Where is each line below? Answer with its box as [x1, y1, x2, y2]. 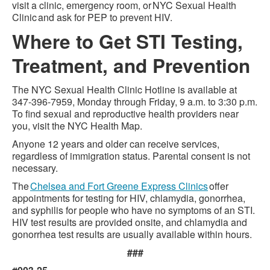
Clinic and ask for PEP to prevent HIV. [12, 10, 172, 24]
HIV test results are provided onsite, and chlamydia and [12, 215, 247, 229]
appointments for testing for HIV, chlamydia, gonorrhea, [12, 191, 245, 205]
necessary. [12, 161, 58, 175]
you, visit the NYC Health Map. [12, 119, 142, 133]
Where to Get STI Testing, [12, 28, 243, 55]
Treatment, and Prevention [12, 52, 250, 79]
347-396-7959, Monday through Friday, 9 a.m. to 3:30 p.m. [12, 95, 257, 108]
